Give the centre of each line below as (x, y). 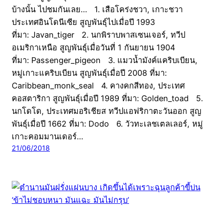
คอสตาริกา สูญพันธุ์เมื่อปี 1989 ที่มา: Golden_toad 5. (107, 98)
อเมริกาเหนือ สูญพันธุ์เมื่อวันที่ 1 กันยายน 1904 (93, 47)
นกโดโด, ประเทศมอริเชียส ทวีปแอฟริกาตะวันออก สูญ (107, 111)
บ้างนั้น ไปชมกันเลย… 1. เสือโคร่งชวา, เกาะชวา (97, 9)
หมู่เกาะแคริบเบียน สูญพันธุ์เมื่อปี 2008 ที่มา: (89, 73)
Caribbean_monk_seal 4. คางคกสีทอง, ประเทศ (98, 86)
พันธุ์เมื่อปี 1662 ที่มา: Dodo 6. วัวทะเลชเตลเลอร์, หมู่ (107, 124)
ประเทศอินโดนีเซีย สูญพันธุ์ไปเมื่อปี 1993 (83, 22)
